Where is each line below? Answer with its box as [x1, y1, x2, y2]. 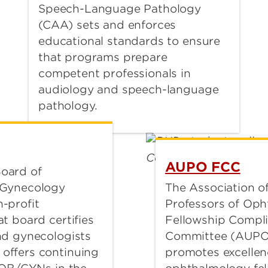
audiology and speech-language [38, 83, 219, 96]
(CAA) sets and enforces [38, 19, 176, 31]
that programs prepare [38, 51, 167, 63]
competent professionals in [38, 67, 191, 80]
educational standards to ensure [38, 35, 221, 47]
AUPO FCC [165, 159, 240, 175]
